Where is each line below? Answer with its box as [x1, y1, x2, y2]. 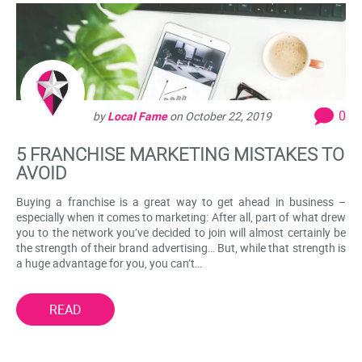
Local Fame [107, 107, 167, 124]
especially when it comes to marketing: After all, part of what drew [16, 208, 346, 225]
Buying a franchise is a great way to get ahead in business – [16, 193, 346, 209]
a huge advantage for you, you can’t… [16, 255, 202, 271]
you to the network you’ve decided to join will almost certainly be [16, 224, 346, 240]
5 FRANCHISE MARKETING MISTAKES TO [16, 141, 344, 166]
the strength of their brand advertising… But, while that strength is [16, 239, 346, 255]
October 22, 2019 [185, 107, 271, 124]
